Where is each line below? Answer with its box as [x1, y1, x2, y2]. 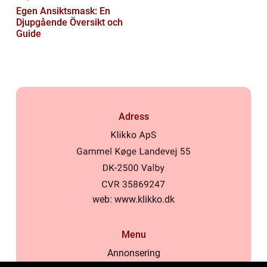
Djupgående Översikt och [16, 17, 123, 29]
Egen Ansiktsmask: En [16, 5, 110, 17]
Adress [118, 111, 149, 123]
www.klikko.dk [114, 194, 175, 206]
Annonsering [107, 247, 160, 259]
